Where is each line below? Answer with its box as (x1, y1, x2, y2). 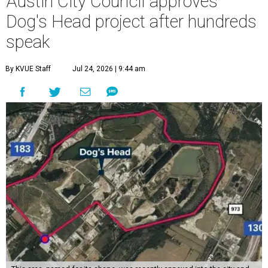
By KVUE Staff (5, 64, 51, 73)
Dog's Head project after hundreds (6, 11, 257, 32)
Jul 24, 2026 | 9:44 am (72, 64, 145, 73)
